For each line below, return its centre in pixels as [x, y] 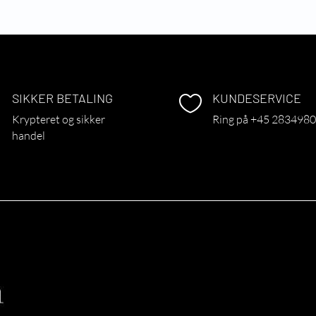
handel [29, 135]
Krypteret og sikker [59, 119]
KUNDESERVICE [256, 98]
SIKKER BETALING [63, 98]
